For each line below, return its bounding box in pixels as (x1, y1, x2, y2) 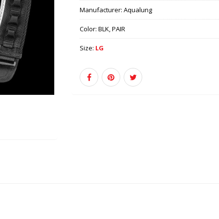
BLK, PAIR (98, 24, 126, 33)
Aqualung (124, 5, 153, 14)
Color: (80, 24, 99, 33)
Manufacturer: (80, 5, 124, 14)
